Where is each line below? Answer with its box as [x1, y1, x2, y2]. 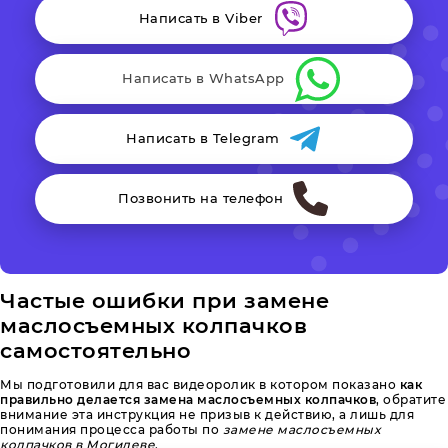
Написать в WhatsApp [122, 71, 285, 87]
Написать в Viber [138, 11, 263, 27]
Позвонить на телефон [118, 191, 283, 207]
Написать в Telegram [126, 131, 280, 147]
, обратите [376, 391, 446, 407]
